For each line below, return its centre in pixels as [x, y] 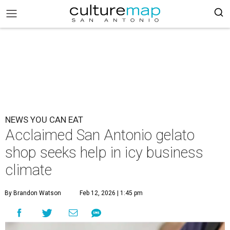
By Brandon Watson [33, 193]
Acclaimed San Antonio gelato [100, 135]
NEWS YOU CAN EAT [44, 120]
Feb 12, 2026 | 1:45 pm [111, 193]
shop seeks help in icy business [104, 152]
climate [28, 170]
